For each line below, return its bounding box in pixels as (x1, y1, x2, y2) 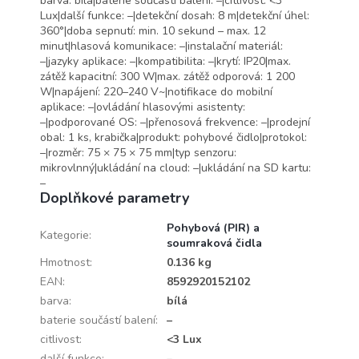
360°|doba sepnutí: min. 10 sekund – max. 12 (40, 22, 266, 38)
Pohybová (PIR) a (167, 220, 260, 236)
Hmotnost (40, 254, 90, 270)
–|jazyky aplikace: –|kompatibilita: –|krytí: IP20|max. (40, 53, 291, 69)
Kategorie (40, 227, 89, 243)
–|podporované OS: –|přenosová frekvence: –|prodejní (40, 114, 310, 130)
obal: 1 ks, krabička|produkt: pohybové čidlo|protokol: (40, 129, 307, 145)
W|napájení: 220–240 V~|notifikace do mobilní (40, 83, 272, 99)
